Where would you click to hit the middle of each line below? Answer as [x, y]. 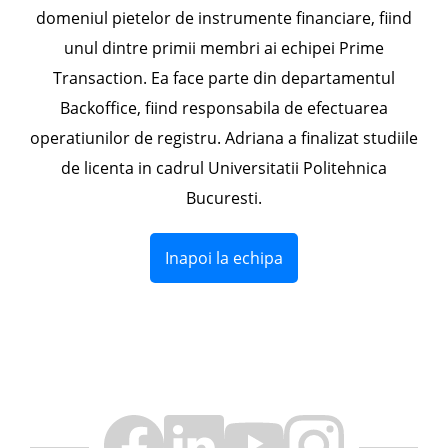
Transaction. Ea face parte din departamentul [224, 77]
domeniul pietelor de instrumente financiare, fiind [224, 17]
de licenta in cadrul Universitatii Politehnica [224, 167]
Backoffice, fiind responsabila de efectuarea [224, 107]
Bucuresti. [224, 197]
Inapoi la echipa [224, 257]
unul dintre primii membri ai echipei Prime [224, 47]
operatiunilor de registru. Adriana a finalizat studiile [224, 137]
